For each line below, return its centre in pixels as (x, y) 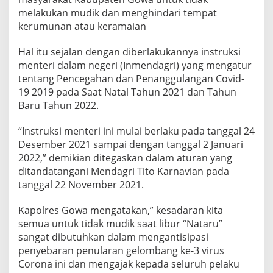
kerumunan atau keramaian (82, 26)
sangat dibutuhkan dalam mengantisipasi (113, 237)
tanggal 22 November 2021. (81, 184)
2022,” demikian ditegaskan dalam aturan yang (125, 158)
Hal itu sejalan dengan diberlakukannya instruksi (129, 51)
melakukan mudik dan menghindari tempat (118, 12)
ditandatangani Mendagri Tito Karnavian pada (124, 171)
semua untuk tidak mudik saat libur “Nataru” (120, 223)
